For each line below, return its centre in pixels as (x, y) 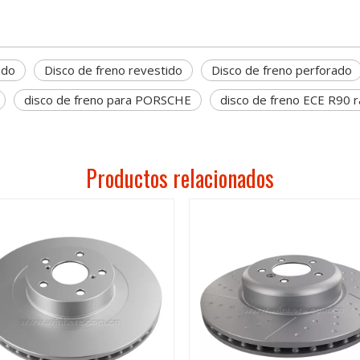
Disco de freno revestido (113, 70)
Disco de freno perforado (282, 70)
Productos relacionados (180, 178)
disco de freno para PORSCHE (108, 100)
